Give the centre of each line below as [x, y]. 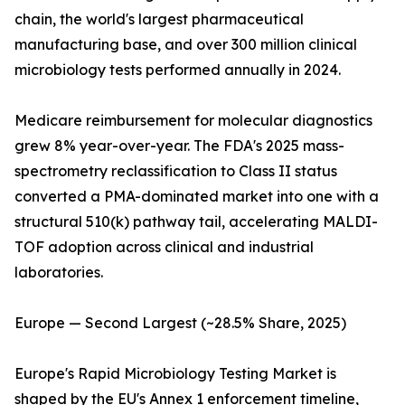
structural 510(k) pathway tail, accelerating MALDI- [196, 222]
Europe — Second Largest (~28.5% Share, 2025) [180, 323]
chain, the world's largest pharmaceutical [159, 19]
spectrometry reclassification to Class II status [176, 171]
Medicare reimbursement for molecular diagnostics [193, 121]
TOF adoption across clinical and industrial [164, 247]
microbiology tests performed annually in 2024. [178, 70]
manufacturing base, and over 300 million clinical [186, 45]
